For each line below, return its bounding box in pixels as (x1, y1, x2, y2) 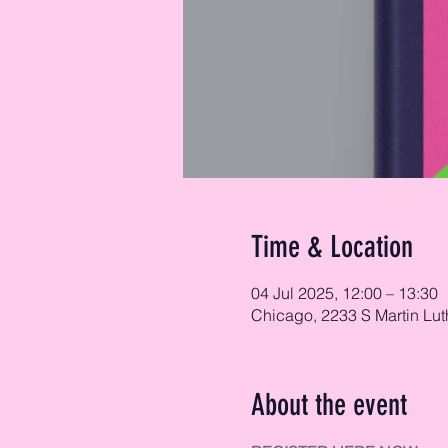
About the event (250, 387, 407, 423)
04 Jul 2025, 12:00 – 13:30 (250, 283, 438, 303)
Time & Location (250, 229, 413, 265)
